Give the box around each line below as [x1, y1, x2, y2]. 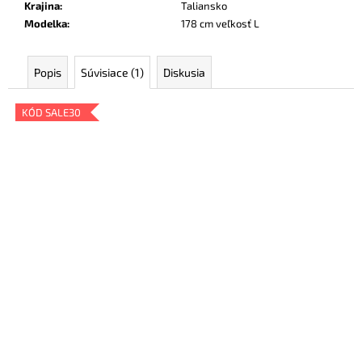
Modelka [24, 17, 67, 31]
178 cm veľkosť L [181, 17, 259, 31]
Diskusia [163, 65, 205, 80]
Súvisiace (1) [81, 65, 144, 80]
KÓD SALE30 [22, 106, 81, 120]
